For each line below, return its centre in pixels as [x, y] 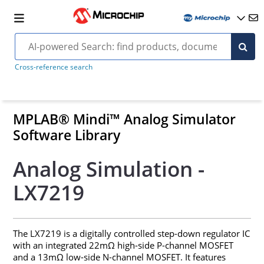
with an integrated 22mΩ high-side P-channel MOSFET [123, 245]
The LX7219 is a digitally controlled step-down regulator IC [132, 233]
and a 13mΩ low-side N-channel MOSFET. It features [120, 257]
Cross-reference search [53, 67]
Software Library [67, 135]
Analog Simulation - [109, 169]
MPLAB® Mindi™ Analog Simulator [125, 119]
